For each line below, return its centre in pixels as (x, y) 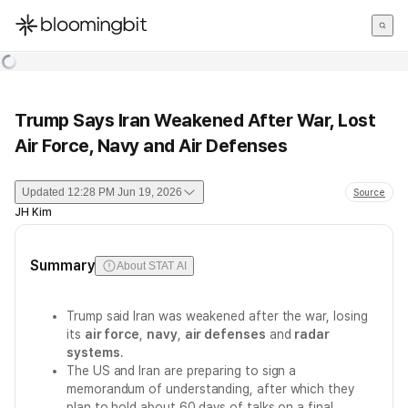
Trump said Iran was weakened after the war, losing (217, 316)
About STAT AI (152, 266)
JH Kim (33, 212)
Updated (43, 192)
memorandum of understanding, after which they (210, 389)
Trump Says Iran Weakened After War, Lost (195, 120)
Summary (63, 265)
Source (369, 192)
